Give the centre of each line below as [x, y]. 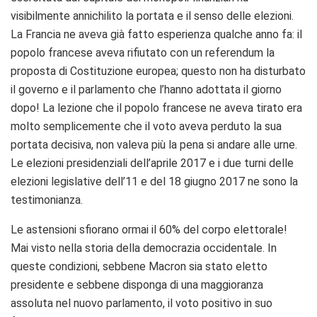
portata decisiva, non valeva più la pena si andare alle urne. [154, 144]
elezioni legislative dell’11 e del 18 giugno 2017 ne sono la [154, 181]
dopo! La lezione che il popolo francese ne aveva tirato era [156, 108]
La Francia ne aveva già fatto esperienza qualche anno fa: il [156, 34]
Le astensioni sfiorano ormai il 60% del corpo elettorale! [149, 229]
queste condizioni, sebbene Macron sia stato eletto [139, 266]
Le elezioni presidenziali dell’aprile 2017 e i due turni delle [152, 163]
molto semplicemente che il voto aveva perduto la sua [146, 126]
